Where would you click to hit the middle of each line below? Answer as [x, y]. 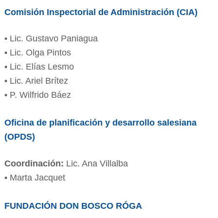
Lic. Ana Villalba [97, 163]
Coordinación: [35, 163]
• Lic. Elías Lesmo [39, 66]
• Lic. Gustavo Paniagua [51, 38]
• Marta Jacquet [35, 177]
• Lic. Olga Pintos [37, 52]
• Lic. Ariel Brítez [36, 81]
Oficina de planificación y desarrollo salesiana [100, 122]
